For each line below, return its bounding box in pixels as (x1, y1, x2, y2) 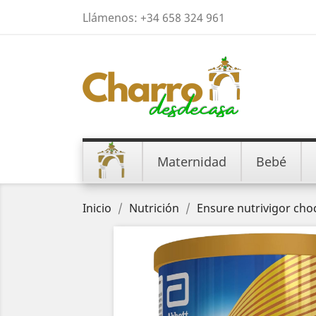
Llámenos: (83, 10, 140, 25)
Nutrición (129, 200, 179, 216)
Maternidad (157, 153, 226, 170)
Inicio (83, 200, 111, 216)
